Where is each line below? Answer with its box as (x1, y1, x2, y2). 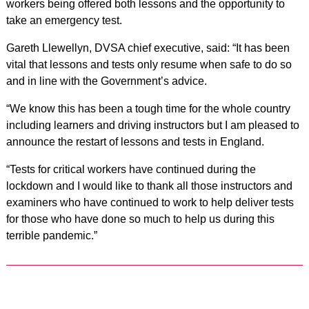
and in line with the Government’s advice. (6, 74, 207, 87)
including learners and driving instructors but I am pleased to (6, 119, 299, 131)
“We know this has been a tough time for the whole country (6, 102, 290, 114)
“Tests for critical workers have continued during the (6, 163, 256, 175)
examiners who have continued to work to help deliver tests (6, 196, 294, 208)
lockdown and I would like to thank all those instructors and (6, 179, 292, 192)
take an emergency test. (6, 14, 122, 26)
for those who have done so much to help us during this (6, 212, 275, 225)
